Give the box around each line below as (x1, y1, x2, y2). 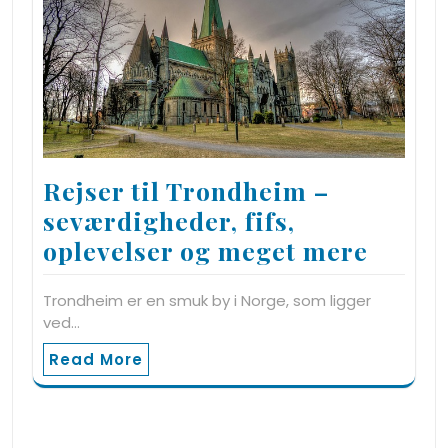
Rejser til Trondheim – (43, 174, 329, 208)
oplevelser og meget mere (43, 234, 368, 268)
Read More (49, 349, 143, 371)
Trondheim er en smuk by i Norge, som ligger (43, 290, 371, 312)
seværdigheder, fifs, (43, 204, 295, 238)
